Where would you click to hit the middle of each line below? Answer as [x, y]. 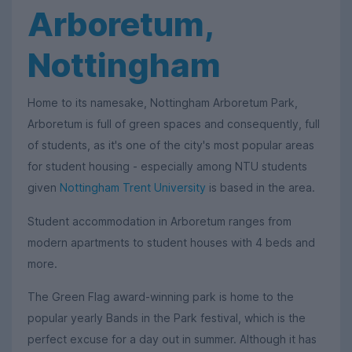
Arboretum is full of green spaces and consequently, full [174, 124]
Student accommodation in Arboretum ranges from [159, 221]
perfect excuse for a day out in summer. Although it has [172, 339]
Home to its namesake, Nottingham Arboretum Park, [163, 103]
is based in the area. [260, 188]
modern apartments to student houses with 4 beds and [171, 242]
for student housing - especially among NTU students [167, 167]
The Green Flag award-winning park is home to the [161, 297]
